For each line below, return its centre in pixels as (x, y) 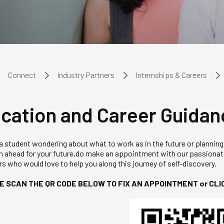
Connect (22, 74)
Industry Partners (86, 74)
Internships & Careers (171, 74)
